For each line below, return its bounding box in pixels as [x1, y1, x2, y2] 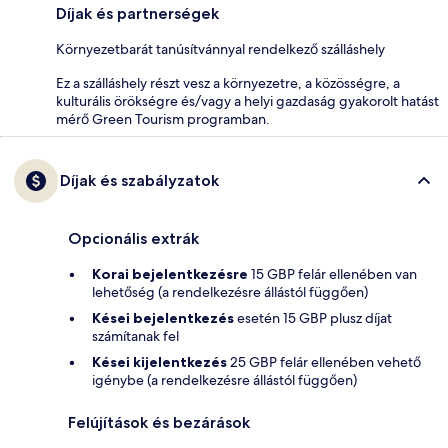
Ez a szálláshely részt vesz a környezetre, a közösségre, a [56, 74, 400, 93]
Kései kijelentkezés [92, 353, 227, 372]
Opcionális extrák [68, 229, 199, 249]
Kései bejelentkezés [92, 309, 234, 328]
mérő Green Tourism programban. [56, 110, 270, 129]
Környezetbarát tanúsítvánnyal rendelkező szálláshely [56, 40, 385, 59]
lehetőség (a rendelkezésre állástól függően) [92, 283, 368, 302]
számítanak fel [92, 327, 179, 346]
